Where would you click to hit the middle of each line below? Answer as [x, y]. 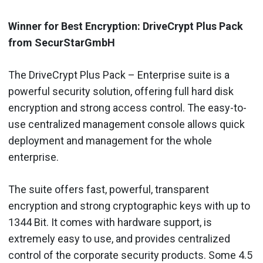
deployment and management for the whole [110, 140]
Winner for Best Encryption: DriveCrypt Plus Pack [126, 26]
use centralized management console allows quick [127, 124]
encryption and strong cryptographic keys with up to [129, 205]
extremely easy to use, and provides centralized [119, 238]
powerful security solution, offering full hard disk [121, 91]
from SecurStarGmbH [62, 42]
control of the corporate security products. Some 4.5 [130, 255]
